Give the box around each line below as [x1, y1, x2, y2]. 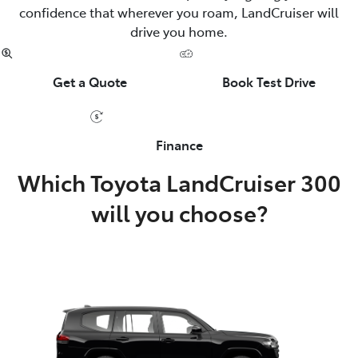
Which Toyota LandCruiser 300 [17, 165, 341, 197]
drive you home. [130, 22, 228, 40]
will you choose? [90, 196, 268, 228]
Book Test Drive [221, 72, 316, 90]
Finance [155, 135, 203, 153]
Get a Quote [52, 72, 127, 90]
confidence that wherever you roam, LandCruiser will [19, 2, 339, 21]
